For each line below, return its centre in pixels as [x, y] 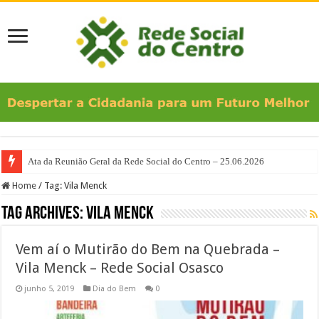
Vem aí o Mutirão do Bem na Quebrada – [148, 249]
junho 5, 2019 [49, 288]
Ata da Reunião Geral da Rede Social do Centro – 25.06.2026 [147, 161]
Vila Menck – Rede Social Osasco [120, 267]
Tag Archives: [44, 214]
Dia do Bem [115, 288]
